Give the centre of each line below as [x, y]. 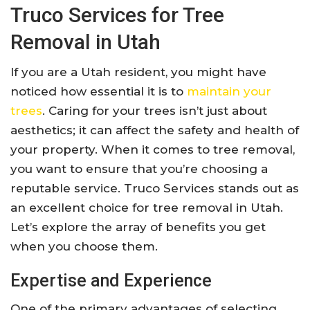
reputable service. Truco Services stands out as [155, 189]
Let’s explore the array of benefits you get [138, 227]
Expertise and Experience [111, 281]
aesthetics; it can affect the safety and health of [155, 130]
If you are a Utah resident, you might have [138, 72]
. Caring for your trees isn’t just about [155, 111]
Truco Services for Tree [117, 15]
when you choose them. [84, 247]
